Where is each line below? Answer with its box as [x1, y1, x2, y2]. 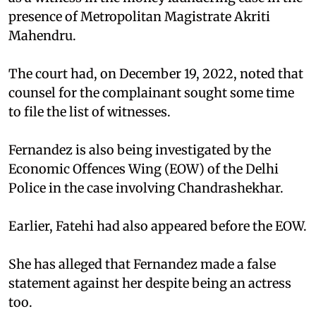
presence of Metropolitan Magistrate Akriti [8, 8, 270, 25]
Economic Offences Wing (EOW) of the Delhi [8, 160, 279, 177]
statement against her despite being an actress [8, 274, 291, 291]
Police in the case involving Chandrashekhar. [8, 179, 284, 196]
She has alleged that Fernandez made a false [8, 255, 276, 272]
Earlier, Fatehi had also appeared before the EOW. [8, 217, 307, 234]
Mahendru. [8, 27, 76, 44]
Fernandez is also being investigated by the [8, 141, 271, 158]
